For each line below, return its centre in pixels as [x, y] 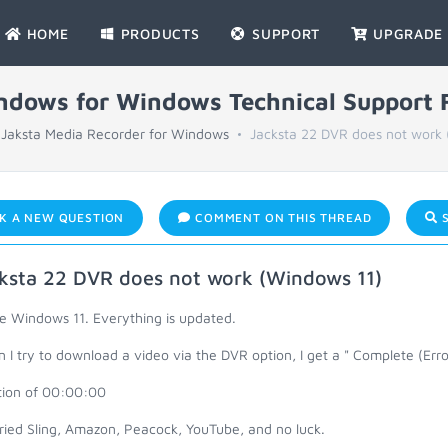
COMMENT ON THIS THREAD [281, 217]
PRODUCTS [158, 33]
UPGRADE [406, 33]
